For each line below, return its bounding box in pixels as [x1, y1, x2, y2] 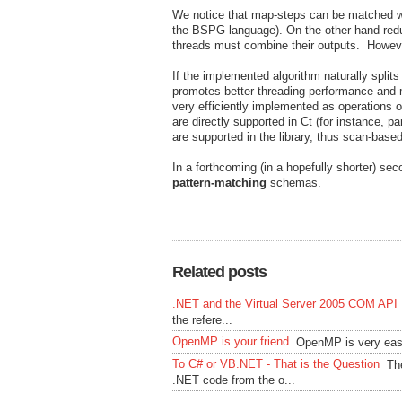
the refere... [172, 313, 232, 327]
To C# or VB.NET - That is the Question [172, 357, 380, 371]
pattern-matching [172, 175, 267, 189]
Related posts [172, 263, 267, 281]
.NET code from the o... [172, 373, 295, 387]
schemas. [267, 175, 321, 189]
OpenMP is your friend [172, 335, 289, 348]
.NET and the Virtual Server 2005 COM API [172, 297, 398, 310]
